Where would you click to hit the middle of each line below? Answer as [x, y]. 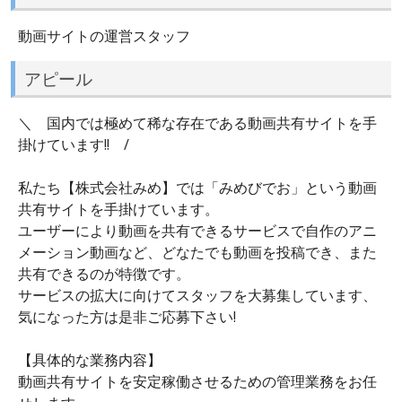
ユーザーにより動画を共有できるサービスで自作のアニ [197, 231]
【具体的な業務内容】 [90, 360]
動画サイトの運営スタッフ [104, 35]
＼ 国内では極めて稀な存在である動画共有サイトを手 [197, 123]
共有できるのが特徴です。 [104, 274]
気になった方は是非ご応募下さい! [127, 317]
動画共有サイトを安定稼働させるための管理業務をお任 [197, 382]
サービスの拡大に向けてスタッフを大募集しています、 [197, 296]
